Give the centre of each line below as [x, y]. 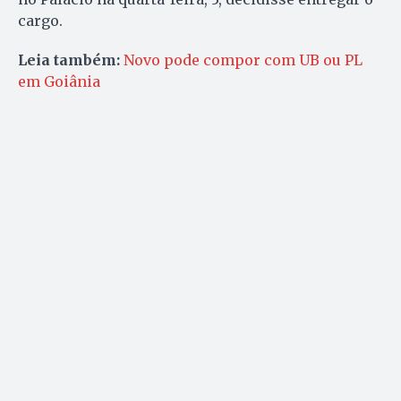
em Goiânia [59, 81]
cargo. [40, 20]
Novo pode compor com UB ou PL [243, 60]
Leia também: [69, 60]
